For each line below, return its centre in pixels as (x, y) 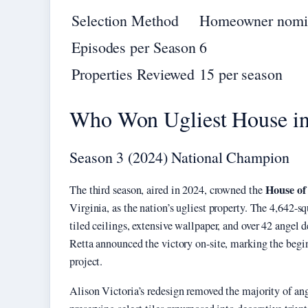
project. (86, 262)
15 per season (241, 74)
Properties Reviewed (133, 74)
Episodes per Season (134, 47)
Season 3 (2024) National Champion (179, 157)
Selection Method (125, 21)
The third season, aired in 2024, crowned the (167, 190)
